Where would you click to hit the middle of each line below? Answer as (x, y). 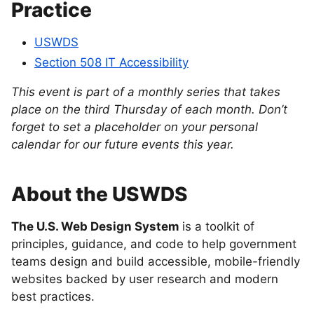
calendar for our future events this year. (123, 145)
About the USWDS (100, 194)
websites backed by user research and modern (145, 279)
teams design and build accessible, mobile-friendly (156, 262)
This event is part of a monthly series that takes (146, 92)
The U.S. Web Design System (95, 227)
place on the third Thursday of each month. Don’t (149, 110)
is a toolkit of (217, 227)
